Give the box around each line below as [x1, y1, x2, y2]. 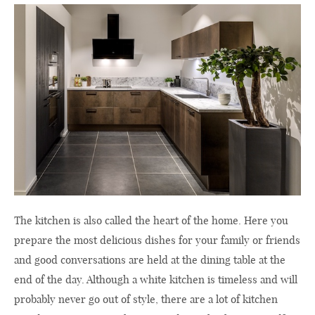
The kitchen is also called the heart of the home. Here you [14, 214, 288, 228]
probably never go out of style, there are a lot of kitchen [14, 292, 278, 307]
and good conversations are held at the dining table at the [14, 253, 285, 267]
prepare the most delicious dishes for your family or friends [14, 233, 300, 247]
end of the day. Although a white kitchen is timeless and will [14, 273, 297, 287]
